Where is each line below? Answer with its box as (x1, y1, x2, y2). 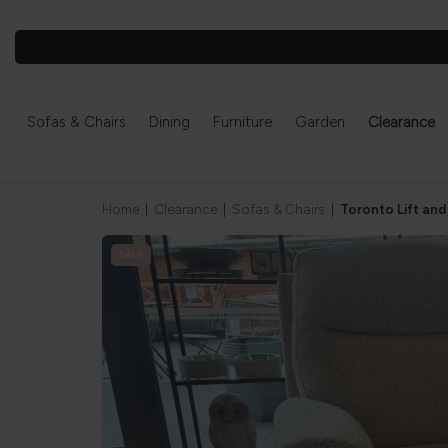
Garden (294, 113, 345, 131)
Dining (148, 113, 190, 131)
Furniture (212, 113, 272, 131)
